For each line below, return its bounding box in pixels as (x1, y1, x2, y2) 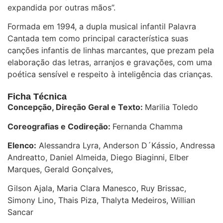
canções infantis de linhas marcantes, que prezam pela (7, 45, 214, 55)
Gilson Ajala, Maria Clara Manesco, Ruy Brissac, (7, 183, 186, 194)
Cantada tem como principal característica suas (7, 33, 188, 43)
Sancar (7, 207, 33, 218)
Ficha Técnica (7, 92, 67, 102)
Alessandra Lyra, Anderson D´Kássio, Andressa (36, 140, 215, 151)
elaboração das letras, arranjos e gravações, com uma (7, 57, 212, 67)
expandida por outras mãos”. (7, 2, 115, 12)
